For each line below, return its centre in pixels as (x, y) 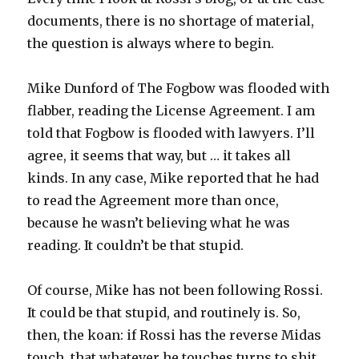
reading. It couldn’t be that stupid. (136, 245)
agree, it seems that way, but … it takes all (159, 155)
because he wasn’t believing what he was (159, 222)
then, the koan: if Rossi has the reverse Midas (175, 335)
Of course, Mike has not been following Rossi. (175, 290)
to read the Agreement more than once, (153, 200)
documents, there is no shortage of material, (171, 20)
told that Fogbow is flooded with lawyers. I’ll (171, 133)
